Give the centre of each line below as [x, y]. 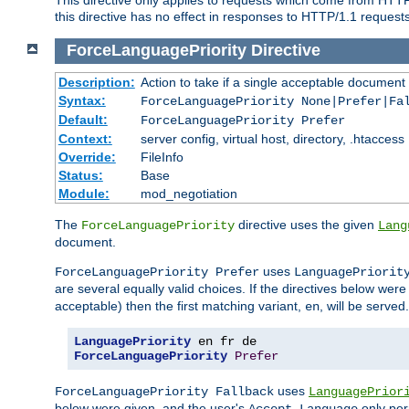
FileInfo [162, 157]
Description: [96, 83]
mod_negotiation [189, 194]
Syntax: [82, 101]
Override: [87, 157]
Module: [84, 194]
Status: [80, 176]
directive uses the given [306, 225]
